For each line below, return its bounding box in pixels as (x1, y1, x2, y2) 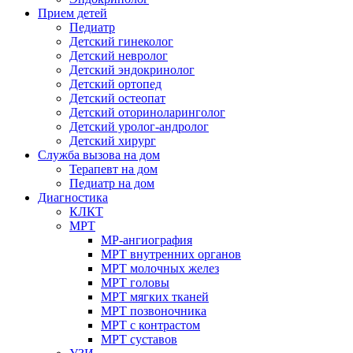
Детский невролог (69, 49, 168, 62)
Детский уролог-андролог (69, 120, 209, 133)
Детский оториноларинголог (69, 106, 225, 119)
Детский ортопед (69, 77, 162, 91)
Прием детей (38, 6, 107, 20)
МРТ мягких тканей (101, 290, 209, 303)
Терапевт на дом (69, 162, 158, 176)
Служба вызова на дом (38, 148, 160, 162)
